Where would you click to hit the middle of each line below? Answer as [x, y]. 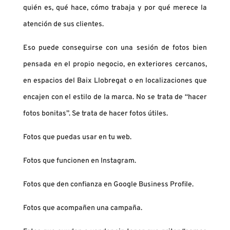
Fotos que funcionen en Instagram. [79, 161]
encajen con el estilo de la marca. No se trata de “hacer [115, 98]
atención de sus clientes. [63, 25]
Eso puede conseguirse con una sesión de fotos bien [115, 48]
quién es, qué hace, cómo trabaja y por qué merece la [115, 8]
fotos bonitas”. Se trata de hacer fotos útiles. [95, 114]
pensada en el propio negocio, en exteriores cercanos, [115, 65]
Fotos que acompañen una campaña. [82, 208]
